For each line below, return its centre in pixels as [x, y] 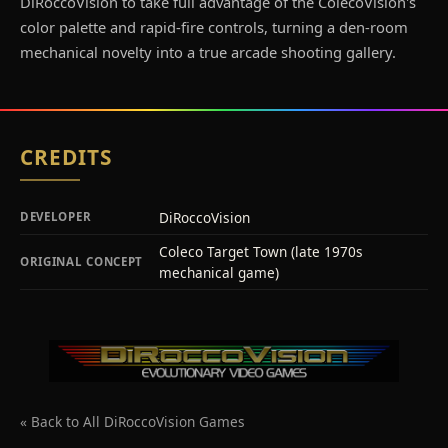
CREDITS [66, 157]
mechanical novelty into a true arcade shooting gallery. [208, 52]
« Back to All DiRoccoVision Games [132, 421]
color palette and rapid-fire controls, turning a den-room [214, 27]
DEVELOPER [56, 217]
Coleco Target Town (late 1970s [261, 252]
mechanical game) [219, 273]
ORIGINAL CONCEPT [82, 262]
